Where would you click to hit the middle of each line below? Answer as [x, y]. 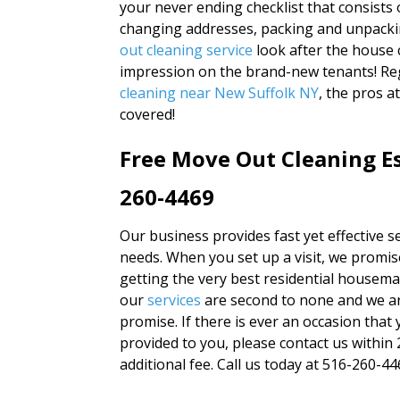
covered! [148, 115]
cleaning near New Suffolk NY [220, 93]
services [175, 300]
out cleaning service [187, 50]
